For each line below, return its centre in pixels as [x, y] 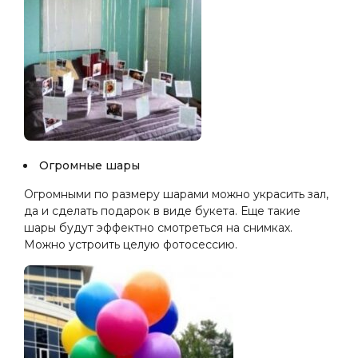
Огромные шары [89, 165]
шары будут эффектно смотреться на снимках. [158, 228]
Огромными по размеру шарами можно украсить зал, [176, 194]
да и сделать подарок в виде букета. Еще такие [162, 211]
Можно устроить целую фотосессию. [131, 245]
